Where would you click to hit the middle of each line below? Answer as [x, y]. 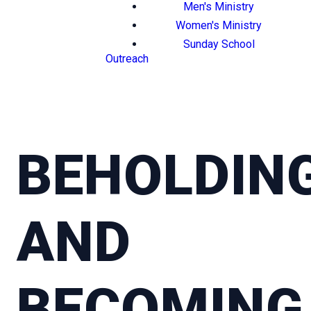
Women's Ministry [219, 25]
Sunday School [219, 44]
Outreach [127, 59]
